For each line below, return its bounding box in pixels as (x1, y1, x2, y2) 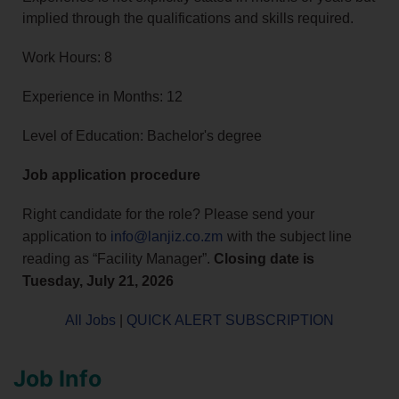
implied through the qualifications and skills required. (22, 11, 354, 27)
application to (22, 229, 110, 245)
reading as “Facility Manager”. (22, 251, 214, 267)
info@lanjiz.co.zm (110, 229, 223, 245)
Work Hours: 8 (22, 50, 112, 66)
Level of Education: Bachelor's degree (22, 128, 262, 144)
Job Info (13, 365, 102, 393)
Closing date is (214, 251, 314, 267)
